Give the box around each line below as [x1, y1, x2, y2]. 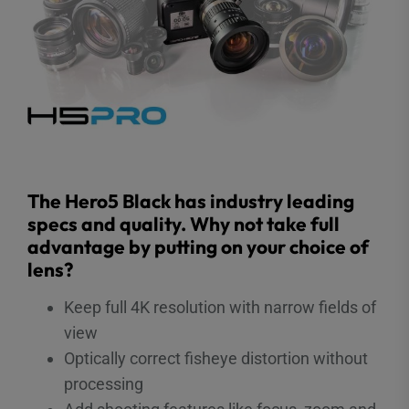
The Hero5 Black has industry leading [27, 188, 354, 213]
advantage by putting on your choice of [27, 234, 369, 258]
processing [64, 373, 143, 393]
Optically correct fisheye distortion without [64, 348, 368, 368]
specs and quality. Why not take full [27, 211, 340, 236]
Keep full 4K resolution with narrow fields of [64, 297, 376, 317]
